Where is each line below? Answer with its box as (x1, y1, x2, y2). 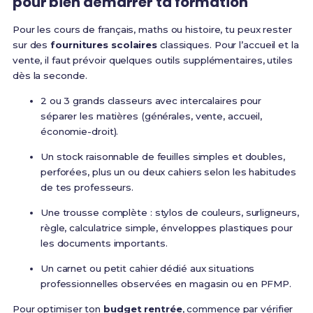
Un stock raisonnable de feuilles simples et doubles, (40, 151, 285, 163)
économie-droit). (40, 126, 119, 138)
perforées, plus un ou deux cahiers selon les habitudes (40, 166, 296, 178)
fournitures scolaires (50, 39, 158, 51)
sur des (12, 39, 51, 51)
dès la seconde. (12, 70, 87, 82)
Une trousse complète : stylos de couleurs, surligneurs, (40, 207, 299, 219)
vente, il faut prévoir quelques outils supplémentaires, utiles (12, 54, 293, 66)
